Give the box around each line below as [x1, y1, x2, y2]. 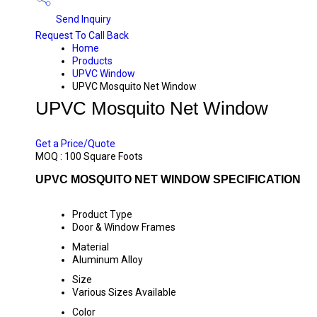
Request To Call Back [35, 30, 129, 41]
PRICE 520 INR [35, 117, 125, 131]
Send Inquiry [54, 13, 111, 25]
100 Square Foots [64, 151, 143, 162]
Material [72, 241, 109, 253]
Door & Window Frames [72, 221, 175, 233]
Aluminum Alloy [72, 254, 143, 265]
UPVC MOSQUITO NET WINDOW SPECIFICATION [35, 173, 301, 185]
